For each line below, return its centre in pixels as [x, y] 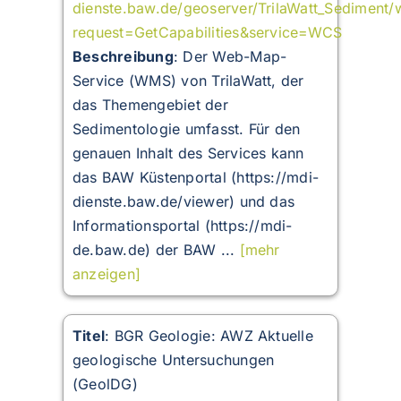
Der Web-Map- [235, 57]
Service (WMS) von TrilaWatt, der [188, 81]
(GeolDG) [105, 384]
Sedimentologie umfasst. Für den [186, 129]
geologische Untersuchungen [173, 360]
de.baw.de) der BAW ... [156, 250]
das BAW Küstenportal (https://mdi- [196, 178]
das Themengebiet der [150, 105]
